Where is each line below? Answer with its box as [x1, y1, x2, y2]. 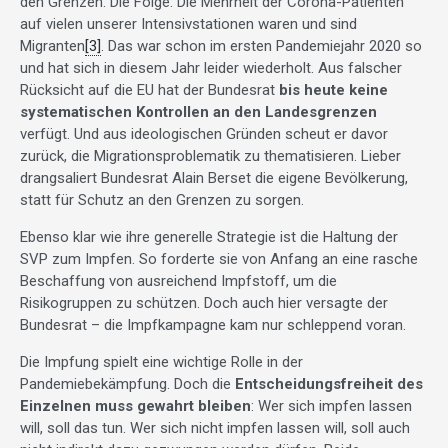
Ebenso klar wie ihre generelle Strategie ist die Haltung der [20, 228, 398, 247]
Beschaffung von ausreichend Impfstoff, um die [20, 272, 337, 291]
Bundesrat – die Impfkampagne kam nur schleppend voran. [20, 316, 406, 335]
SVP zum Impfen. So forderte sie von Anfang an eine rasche [20, 250, 418, 269]
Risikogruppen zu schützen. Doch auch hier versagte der [20, 294, 388, 313]
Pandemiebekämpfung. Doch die [20, 375, 235, 394]
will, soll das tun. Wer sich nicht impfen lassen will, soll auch [20, 419, 410, 438]
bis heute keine [279, 81, 388, 100]
